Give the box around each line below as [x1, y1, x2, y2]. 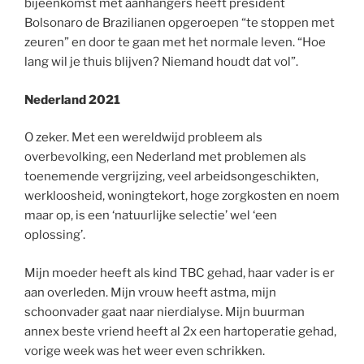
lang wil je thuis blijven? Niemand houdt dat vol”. [24, 54, 298, 70]
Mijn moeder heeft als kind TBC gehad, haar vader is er [24, 265, 335, 280]
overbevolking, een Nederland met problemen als [24, 149, 306, 165]
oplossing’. [24, 227, 88, 243]
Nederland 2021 [24, 92, 120, 107]
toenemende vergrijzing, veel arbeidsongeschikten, [24, 169, 318, 184]
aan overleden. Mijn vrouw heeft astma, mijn [24, 284, 276, 300]
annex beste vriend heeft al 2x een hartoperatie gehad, [24, 323, 336, 339]
